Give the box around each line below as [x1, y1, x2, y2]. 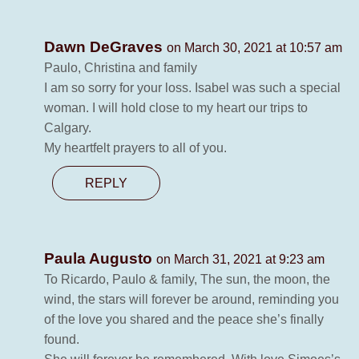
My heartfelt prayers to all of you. [44, 141, 227, 155]
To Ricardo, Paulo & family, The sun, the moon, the [44, 272, 330, 287]
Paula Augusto [44, 250, 156, 268]
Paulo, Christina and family [44, 61, 197, 75]
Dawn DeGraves [44, 38, 167, 56]
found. [44, 333, 79, 347]
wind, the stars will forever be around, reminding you [44, 292, 339, 307]
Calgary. [44, 121, 91, 135]
